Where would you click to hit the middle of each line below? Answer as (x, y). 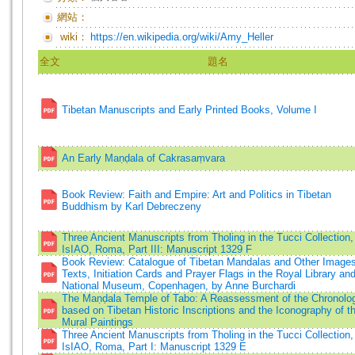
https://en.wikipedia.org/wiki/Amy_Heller (182, 37)
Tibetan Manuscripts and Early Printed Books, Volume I (189, 110)
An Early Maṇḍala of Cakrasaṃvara (145, 158)
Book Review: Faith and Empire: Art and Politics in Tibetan (197, 195)
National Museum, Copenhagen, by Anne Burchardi (179, 286)
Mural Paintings (97, 322)
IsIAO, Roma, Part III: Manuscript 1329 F (160, 249)
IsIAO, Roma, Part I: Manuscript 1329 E (154, 347)
